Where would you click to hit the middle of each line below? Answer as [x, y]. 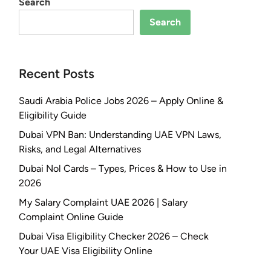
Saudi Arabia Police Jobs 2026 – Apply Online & [121, 101]
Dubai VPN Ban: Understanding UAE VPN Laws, [120, 135]
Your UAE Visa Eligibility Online [86, 251]
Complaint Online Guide [71, 217]
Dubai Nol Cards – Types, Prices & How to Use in [123, 168]
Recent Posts [57, 73]
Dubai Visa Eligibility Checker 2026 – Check [114, 236]
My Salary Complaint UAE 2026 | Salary [103, 202]
